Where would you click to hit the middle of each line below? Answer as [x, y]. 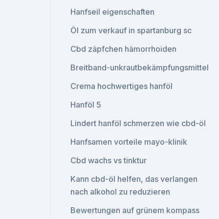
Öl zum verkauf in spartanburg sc [131, 30]
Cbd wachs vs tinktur [109, 160]
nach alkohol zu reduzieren [120, 192]
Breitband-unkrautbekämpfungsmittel [140, 67]
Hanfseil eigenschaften [113, 12]
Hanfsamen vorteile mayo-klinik [129, 142]
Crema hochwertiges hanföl [122, 86]
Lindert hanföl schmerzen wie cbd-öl [138, 123]
